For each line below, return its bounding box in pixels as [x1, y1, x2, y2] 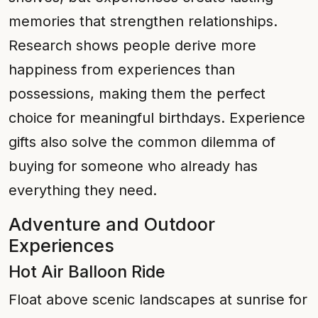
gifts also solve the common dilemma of [9, 133, 275, 150]
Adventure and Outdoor [9, 214, 215, 235]
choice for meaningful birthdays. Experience [9, 109, 305, 126]
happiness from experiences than [9, 61, 235, 78]
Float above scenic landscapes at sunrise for [9, 291, 307, 308]
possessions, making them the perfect [9, 85, 265, 102]
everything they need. [9, 182, 157, 199]
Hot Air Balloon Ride [9, 261, 165, 282]
